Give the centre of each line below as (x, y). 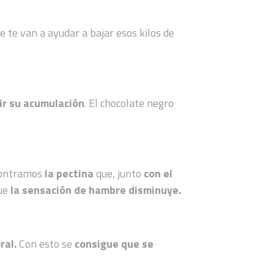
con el (158, 173)
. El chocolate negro (129, 103)
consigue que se (114, 243)
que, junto (119, 173)
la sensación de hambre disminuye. (97, 190)
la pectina (69, 173)
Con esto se (47, 243)
